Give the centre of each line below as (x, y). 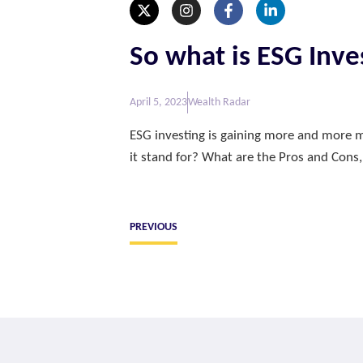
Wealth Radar (219, 102)
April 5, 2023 (158, 102)
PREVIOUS (154, 228)
